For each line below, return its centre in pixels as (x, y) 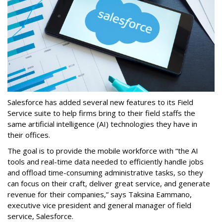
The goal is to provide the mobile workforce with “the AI (103, 151)
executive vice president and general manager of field (99, 205)
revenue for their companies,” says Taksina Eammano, (100, 194)
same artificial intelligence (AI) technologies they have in (102, 124)
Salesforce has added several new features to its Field (100, 102)
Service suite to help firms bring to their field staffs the (101, 113)
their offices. (30, 135)
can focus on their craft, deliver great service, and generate (109, 184)
